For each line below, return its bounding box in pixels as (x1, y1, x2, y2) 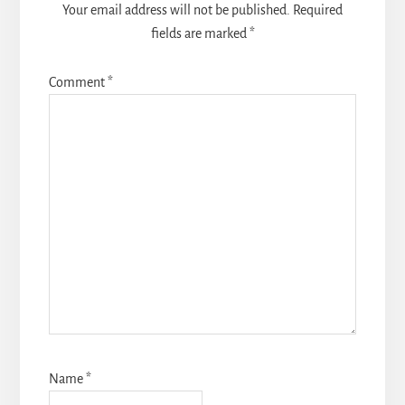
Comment (48, 75, 108, 90)
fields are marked (150, 26, 250, 42)
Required (293, 3, 343, 18)
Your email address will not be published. (62, 3, 290, 18)
